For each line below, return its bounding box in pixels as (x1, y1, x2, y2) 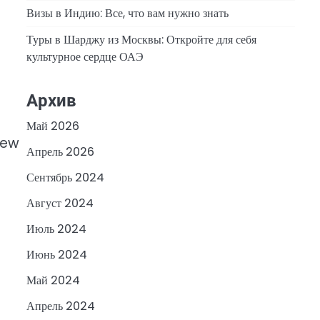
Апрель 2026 (26, 144, 94, 161)
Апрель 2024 (26, 298, 95, 315)
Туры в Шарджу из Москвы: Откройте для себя (26, 31, 256, 48)
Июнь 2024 (26, 246, 87, 264)
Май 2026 (26, 118, 79, 135)
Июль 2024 (26, 221, 86, 238)
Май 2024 (26, 272, 80, 289)
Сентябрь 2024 (26, 169, 104, 186)
